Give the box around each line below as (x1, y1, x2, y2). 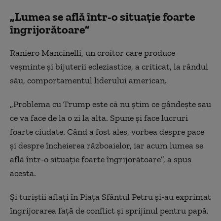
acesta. (10, 168, 36, 179)
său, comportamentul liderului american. (10, 75, 167, 86)
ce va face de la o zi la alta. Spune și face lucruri (10, 112, 188, 123)
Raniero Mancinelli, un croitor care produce (10, 47, 175, 58)
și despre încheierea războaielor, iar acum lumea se (10, 140, 203, 151)
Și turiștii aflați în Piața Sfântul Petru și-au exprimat (10, 191, 211, 202)
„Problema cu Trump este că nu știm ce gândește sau (10, 99, 211, 110)
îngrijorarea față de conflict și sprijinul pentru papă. (10, 205, 209, 216)
